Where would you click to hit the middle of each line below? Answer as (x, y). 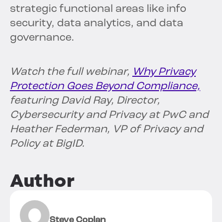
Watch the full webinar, (71, 72)
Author (42, 181)
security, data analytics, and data (97, 24)
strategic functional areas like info (98, 9)
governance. (42, 38)
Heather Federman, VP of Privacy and (107, 130)
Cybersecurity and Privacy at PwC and (109, 115)
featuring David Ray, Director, (85, 101)
